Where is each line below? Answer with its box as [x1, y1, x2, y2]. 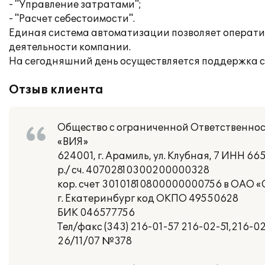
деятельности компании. [9, 41, 131, 53]
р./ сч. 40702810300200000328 [57, 164, 209, 176]
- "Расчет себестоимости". [9, 13, 135, 25]
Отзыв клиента [9, 83, 104, 97]
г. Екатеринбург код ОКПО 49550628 [57, 193, 238, 205]
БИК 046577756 [57, 207, 135, 219]
